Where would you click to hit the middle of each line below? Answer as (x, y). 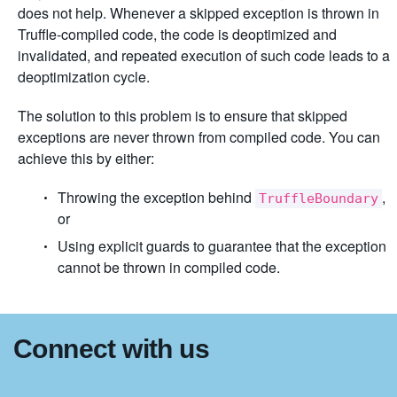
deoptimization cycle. (84, 77)
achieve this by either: (86, 158)
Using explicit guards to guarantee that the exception (222, 246)
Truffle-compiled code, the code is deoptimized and (177, 34)
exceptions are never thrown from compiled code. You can (199, 137)
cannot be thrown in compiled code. (169, 267)
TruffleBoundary (319, 198)
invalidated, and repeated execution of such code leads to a (204, 55)
